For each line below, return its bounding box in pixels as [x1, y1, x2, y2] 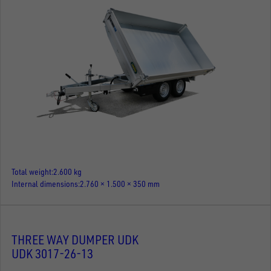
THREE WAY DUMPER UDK [11, 232, 139, 248]
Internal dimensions [11, 178, 78, 189]
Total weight [11, 166, 51, 177]
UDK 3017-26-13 [11, 246, 93, 262]
